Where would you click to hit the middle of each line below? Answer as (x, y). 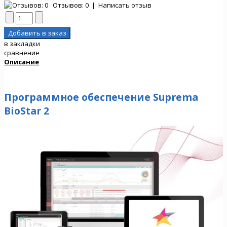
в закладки (22, 43)
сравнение (22, 52)
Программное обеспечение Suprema (101, 97)
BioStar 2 (27, 111)
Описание (22, 62)
